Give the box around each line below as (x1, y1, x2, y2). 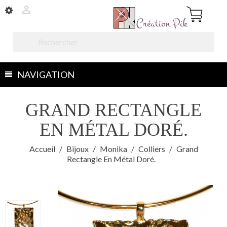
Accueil (29, 144, 55, 154)
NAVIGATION (17, 69, 74, 80)
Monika (99, 144, 127, 154)
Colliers (138, 144, 165, 154)
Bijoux (66, 144, 89, 154)
